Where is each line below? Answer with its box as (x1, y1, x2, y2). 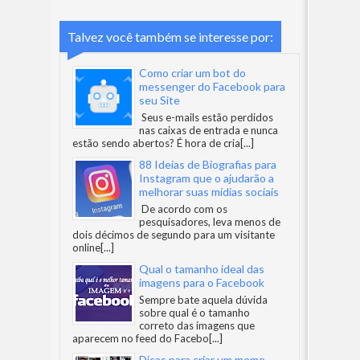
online (72, 241, 100, 254)
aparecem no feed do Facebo (72, 332, 209, 345)
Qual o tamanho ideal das (139, 262, 264, 276)
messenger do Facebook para (139, 80, 285, 93)
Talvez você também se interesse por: (67, 29, 273, 44)
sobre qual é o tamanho (139, 306, 250, 319)
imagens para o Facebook (139, 276, 264, 289)
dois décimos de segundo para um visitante (72, 228, 275, 241)
